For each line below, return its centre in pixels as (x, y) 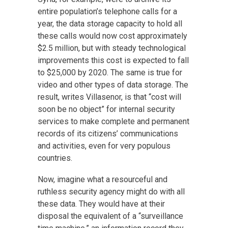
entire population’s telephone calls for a (107, 11)
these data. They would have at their (101, 204)
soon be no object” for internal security (106, 109)
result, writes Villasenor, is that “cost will (109, 97)
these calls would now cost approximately (112, 36)
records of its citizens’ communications (108, 133)
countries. (55, 158)
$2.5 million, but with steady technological (112, 48)
